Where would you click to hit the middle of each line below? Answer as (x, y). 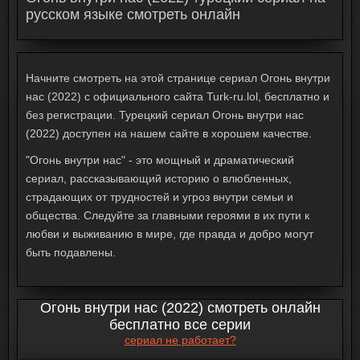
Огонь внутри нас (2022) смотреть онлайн (180, 308)
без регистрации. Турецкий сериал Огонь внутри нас (165, 115)
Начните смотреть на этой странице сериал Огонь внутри (178, 78)
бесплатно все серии (180, 325)
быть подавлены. (71, 252)
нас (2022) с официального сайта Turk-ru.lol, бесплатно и (178, 96)
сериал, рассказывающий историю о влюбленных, (159, 178)
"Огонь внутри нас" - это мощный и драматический (160, 160)
